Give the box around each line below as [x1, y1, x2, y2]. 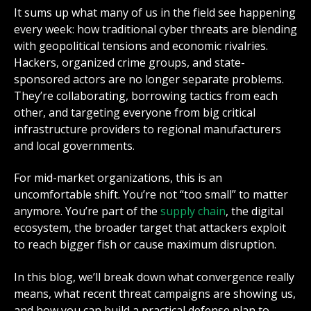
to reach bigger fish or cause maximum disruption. [14, 237, 276, 253]
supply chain [160, 203, 226, 219]
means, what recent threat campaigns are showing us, [14, 285, 296, 301]
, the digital [226, 203, 283, 219]
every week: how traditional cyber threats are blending [14, 21, 297, 37]
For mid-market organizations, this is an [14, 170, 222, 186]
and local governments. [14, 137, 135, 153]
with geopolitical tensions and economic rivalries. [14, 37, 268, 53]
